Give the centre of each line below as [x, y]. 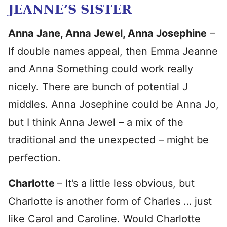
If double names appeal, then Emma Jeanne [113, 51]
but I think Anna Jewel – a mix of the [96, 122]
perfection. [34, 158]
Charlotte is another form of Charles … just [110, 201]
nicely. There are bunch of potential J [98, 87]
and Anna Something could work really [101, 69]
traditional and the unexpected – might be [108, 140]
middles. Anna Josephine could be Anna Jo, [113, 104]
